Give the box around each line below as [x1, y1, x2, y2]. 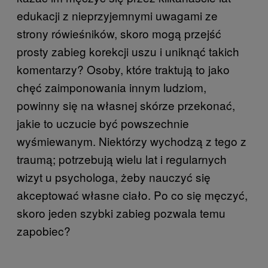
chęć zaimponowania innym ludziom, [17, 78, 206, 95]
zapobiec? [17, 222, 71, 239]
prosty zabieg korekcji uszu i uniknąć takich [17, 42, 239, 59]
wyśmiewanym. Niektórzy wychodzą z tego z [17, 132, 246, 149]
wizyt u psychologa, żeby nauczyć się [17, 168, 211, 185]
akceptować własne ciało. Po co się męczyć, [17, 186, 248, 203]
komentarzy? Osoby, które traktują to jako [17, 60, 230, 77]
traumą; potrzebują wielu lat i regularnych [17, 150, 227, 167]
